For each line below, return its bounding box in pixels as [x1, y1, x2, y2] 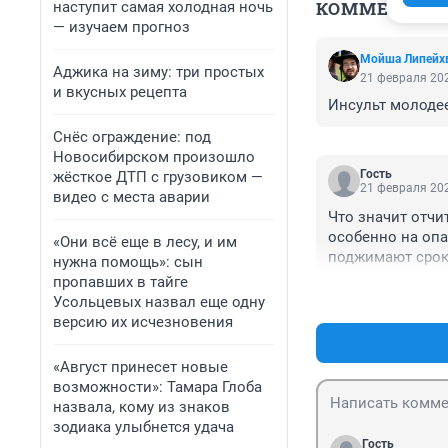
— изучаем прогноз [53, 18, 190, 36]
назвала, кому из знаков [53, 398, 230, 416]
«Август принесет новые [53, 358, 228, 376]
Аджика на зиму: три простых [53, 63, 264, 81]
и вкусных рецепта [53, 83, 187, 101]
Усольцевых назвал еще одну [53, 293, 265, 311]
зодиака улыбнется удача [53, 418, 234, 436]
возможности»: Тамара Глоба [53, 378, 262, 396]
